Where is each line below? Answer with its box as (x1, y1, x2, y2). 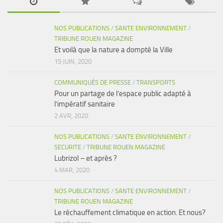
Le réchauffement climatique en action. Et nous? (54, 208, 206, 217)
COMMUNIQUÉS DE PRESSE (54, 78, 131, 86)
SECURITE (54, 143, 81, 151)
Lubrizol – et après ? (54, 153, 117, 163)
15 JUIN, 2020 (54, 57, 92, 65)
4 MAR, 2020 (54, 166, 90, 174)
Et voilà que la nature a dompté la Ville (54, 45, 173, 54)
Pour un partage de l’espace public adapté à (54, 89, 191, 98)
